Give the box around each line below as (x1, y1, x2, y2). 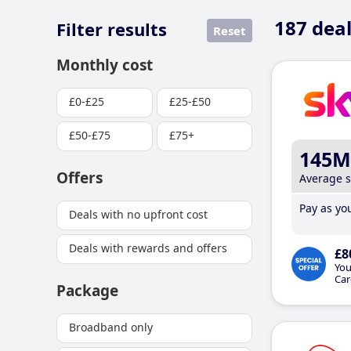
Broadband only (69, 320, 153, 335)
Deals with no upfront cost (69, 207, 208, 222)
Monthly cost (56, 55, 153, 75)
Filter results (56, 17, 167, 41)
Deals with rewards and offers (69, 241, 227, 255)
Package (56, 280, 118, 301)
